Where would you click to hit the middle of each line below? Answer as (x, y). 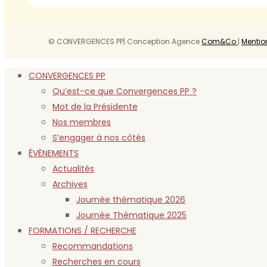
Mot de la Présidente (95, 106)
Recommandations (93, 246)
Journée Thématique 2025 (131, 215)
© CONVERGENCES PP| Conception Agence (125, 41)
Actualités (73, 168)
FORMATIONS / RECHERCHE (83, 230)
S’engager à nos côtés (99, 137)
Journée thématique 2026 (131, 199)
